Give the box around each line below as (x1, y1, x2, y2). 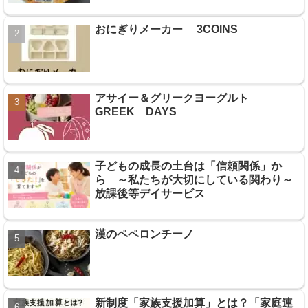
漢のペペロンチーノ (94, 228, 194, 241)
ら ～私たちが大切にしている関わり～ (94, 174, 293, 186)
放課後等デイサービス (94, 188, 205, 200)
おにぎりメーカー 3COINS (94, 23, 238, 36)
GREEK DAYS (94, 105, 177, 118)
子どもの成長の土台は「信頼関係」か (94, 160, 282, 173)
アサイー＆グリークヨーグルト (94, 91, 260, 104)
